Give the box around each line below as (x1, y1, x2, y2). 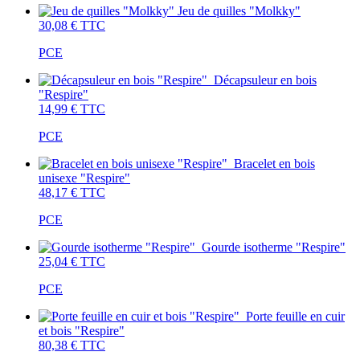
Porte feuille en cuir (246, 309, 345, 323)
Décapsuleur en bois (214, 72, 317, 87)
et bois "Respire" (39, 323, 125, 337)
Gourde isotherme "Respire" (202, 239, 346, 254)
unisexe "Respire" (39, 170, 130, 185)
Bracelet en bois (234, 156, 315, 170)
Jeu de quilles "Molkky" (178, 3, 301, 18)
